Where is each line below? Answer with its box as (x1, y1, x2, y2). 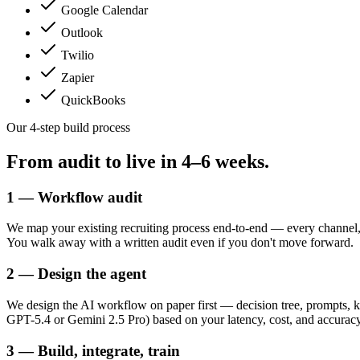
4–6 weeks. (182, 150, 269, 172)
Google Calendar (61, 2, 148, 17)
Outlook (61, 25, 103, 39)
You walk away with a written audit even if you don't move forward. (6, 235, 354, 250)
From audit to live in (6, 150, 182, 172)
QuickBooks (61, 92, 125, 107)
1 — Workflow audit (6, 188, 142, 206)
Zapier (61, 70, 94, 84)
